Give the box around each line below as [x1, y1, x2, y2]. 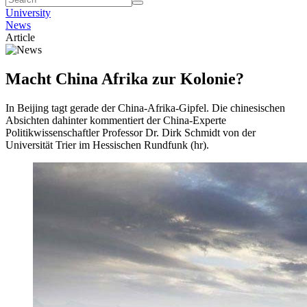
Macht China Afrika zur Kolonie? [5, 69, 244, 88]
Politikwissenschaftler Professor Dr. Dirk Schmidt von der [5, 126, 256, 138]
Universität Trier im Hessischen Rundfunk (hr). [5, 138, 209, 151]
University [5, 7, 51, 19]
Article [5, 32, 35, 43]
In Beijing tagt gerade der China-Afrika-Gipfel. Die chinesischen [5, 101, 285, 114]
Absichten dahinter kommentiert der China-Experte [5, 114, 226, 126]
